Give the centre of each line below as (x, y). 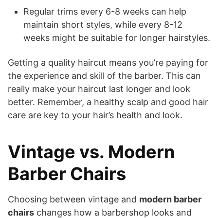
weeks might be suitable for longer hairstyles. (117, 37)
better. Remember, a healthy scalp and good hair (108, 102)
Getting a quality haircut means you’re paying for (108, 62)
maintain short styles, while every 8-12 (103, 24)
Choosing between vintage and (73, 199)
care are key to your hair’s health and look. (95, 115)
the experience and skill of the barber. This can (104, 75)
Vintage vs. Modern (91, 152)
